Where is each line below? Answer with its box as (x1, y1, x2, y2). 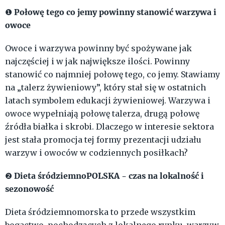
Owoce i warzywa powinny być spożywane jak (5, 43, 192, 54)
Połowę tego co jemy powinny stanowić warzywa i (14, 7, 216, 18)
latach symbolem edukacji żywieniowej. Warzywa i (5, 95, 210, 106)
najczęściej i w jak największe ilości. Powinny (5, 56, 190, 67)
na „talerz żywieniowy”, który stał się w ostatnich (5, 82, 206, 93)
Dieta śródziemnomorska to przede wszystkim (5, 207, 195, 217)
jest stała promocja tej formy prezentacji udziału (5, 135, 201, 145)
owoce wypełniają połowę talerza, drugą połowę (5, 108, 199, 119)
